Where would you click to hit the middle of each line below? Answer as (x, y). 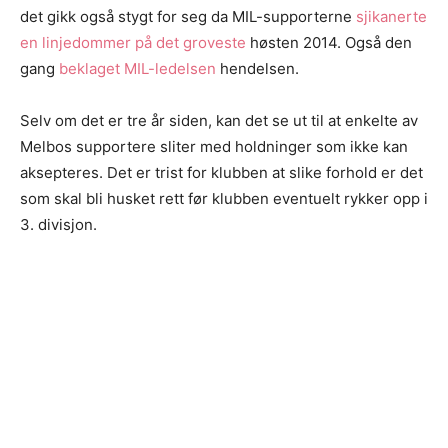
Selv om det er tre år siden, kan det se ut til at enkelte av (219, 120)
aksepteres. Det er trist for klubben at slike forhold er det (221, 172)
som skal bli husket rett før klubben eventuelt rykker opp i (224, 198)
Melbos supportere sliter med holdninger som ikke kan (214, 146)
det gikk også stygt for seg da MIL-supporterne (188, 16)
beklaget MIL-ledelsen (137, 68)
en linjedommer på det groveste (133, 42)
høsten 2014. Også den (329, 42)
